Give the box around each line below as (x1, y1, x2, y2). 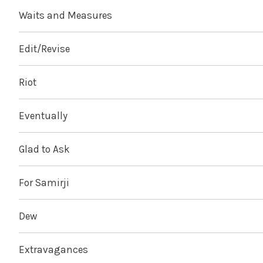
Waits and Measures (19, 9, 112, 22)
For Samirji (19, 177, 69, 189)
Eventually (19, 110, 68, 122)
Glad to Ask (19, 143, 70, 156)
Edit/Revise (19, 43, 70, 55)
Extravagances (19, 244, 88, 256)
